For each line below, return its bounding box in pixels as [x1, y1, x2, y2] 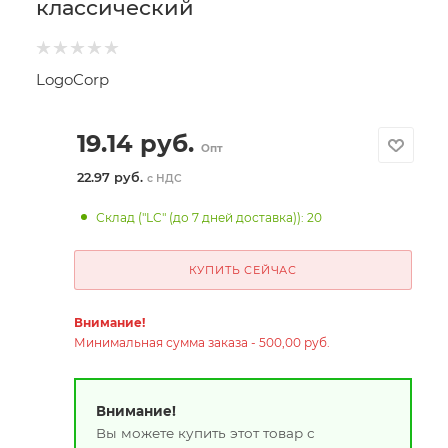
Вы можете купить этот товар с [95, 424, 315, 441]
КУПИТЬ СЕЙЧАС [188, 263, 297, 277]
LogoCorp [36, 70, 109, 89]
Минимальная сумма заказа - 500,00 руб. [73, 335, 330, 350]
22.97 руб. [76, 170, 147, 185]
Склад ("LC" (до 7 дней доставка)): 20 [96, 210, 323, 225]
